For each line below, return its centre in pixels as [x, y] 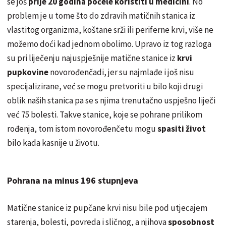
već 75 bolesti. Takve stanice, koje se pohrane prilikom [105, 115]
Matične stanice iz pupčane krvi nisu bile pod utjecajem [107, 208]
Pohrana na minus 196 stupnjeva [73, 181]
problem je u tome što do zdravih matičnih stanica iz [101, 16]
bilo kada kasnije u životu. [53, 143]
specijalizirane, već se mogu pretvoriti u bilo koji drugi [105, 87]
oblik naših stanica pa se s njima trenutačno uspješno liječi [111, 101]
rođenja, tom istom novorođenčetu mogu [82, 129]
